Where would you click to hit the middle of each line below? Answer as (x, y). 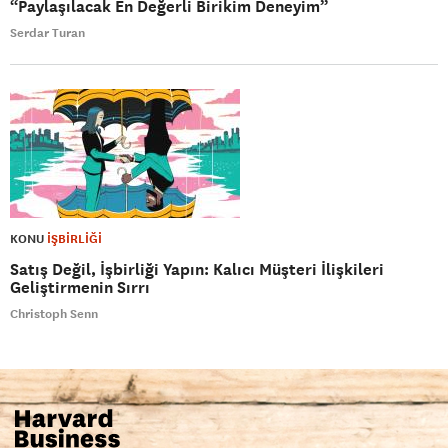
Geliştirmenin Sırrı (80, 287)
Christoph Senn (54, 313)
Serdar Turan (47, 32)
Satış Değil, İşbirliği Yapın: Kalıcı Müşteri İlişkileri (197, 269)
